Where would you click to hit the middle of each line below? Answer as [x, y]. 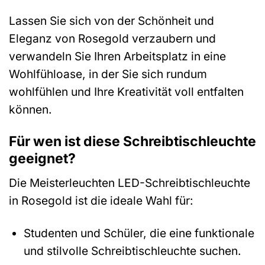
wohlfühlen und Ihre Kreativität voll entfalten [126, 91]
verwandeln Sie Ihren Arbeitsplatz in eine [117, 56]
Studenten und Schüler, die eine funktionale [139, 233]
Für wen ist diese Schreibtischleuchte [132, 141]
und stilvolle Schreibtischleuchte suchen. [132, 251]
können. [30, 109]
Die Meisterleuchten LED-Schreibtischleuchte [130, 183]
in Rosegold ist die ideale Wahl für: [101, 201]
